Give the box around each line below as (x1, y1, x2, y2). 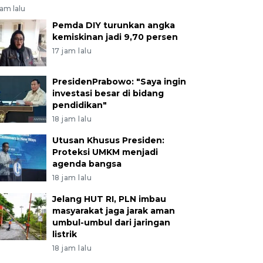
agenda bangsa (52, 158, 122, 169)
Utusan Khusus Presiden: (52, 134, 164, 146)
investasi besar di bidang (52, 87, 164, 99)
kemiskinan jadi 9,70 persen (52, 31, 178, 42)
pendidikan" (52, 99, 107, 110)
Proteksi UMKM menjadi (52, 146, 158, 157)
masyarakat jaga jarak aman (52, 205, 175, 216)
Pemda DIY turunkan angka (52, 19, 175, 31)
